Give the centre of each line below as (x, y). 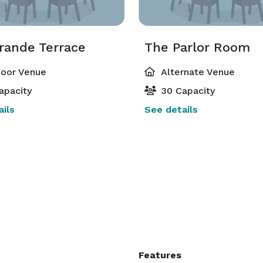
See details (171, 109)
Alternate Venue (197, 72)
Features (160, 255)
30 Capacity (187, 91)
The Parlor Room (197, 47)
